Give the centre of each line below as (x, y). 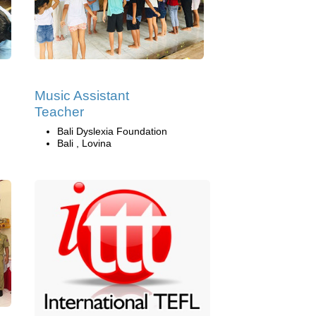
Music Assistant (82, 95)
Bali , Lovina (84, 143)
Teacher (59, 111)
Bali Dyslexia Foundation (112, 131)
